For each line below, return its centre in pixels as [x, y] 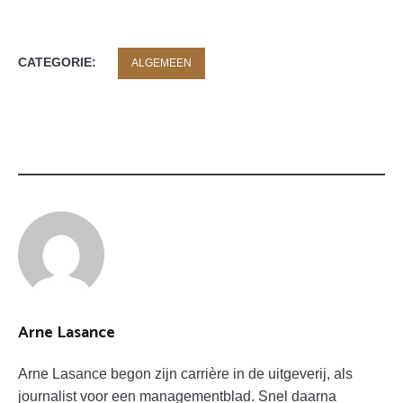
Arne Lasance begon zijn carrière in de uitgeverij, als [185, 374]
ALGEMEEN [161, 63]
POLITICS [75, 155]
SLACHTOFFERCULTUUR [103, 231]
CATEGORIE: [59, 63]
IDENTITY [75, 138]
